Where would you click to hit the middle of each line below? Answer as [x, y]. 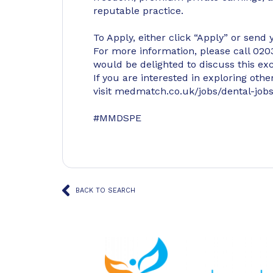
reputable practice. [138, 11]
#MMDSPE [117, 118]
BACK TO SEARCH [105, 190]
